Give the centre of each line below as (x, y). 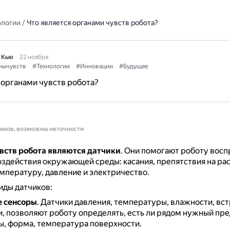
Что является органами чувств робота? (92, 23)
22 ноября (34, 57)
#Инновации (94, 66)
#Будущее (133, 66)
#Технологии (51, 66)
